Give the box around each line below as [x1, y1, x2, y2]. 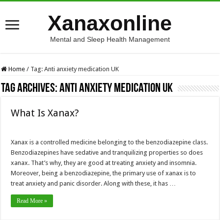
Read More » [17, 197, 48, 204]
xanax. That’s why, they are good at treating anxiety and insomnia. [11, 159, 197, 166]
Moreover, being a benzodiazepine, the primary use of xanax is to [11, 169, 196, 177]
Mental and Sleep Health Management [50, 35, 170, 43]
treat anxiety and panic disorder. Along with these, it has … [11, 180, 176, 187]
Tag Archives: [1, 82, 60, 95]
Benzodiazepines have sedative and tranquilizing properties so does [11, 149, 203, 156]
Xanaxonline [48, 11, 172, 35]
